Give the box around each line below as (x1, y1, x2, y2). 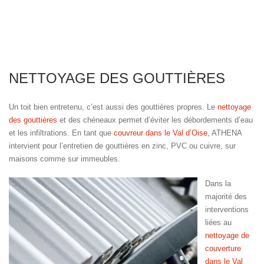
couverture (205, 243, 241, 253)
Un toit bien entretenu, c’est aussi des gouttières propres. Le (9, 103, 217, 112)
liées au (205, 217, 232, 227)
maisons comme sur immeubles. (9, 154, 120, 164)
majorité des (205, 192, 247, 201)
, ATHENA (207, 128, 242, 138)
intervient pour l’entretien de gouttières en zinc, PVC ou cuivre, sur (9, 141, 236, 151)
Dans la (205, 179, 231, 188)
